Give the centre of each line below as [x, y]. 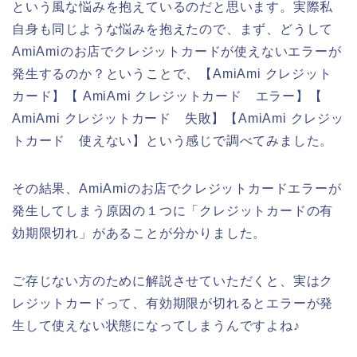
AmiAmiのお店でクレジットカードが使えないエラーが [177, 52]
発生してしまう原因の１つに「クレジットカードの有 [173, 211]
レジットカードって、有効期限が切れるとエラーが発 [173, 304]
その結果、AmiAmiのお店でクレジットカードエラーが [177, 189]
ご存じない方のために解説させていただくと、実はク [173, 281]
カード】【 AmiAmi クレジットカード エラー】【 [167, 96]
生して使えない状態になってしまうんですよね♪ [156, 326]
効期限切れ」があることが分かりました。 [139, 233]
